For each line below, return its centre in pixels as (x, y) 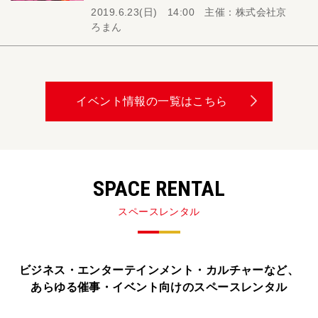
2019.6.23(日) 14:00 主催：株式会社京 (189, 12)
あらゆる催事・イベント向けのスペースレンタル (159, 287)
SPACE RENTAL (159, 188)
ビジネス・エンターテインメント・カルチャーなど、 (159, 270)
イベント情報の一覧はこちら (152, 101)
